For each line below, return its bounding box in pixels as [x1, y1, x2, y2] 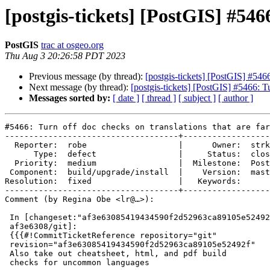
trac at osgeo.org [41, 40, 104, 51]
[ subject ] [178, 93, 216, 104]
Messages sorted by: [29, 93, 110, 104]
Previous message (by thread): [29, 71, 145, 82]
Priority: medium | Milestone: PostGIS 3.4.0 [5, 159, 14, 168]
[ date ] [113, 93, 139, 104]
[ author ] [218, 93, 253, 104]
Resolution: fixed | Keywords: [5, 177, 241, 186]
